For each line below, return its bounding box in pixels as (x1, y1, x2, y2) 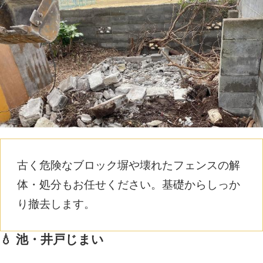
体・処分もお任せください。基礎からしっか (17, 178, 241, 191)
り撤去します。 (17, 198, 96, 211)
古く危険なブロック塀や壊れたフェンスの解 (17, 159, 241, 172)
